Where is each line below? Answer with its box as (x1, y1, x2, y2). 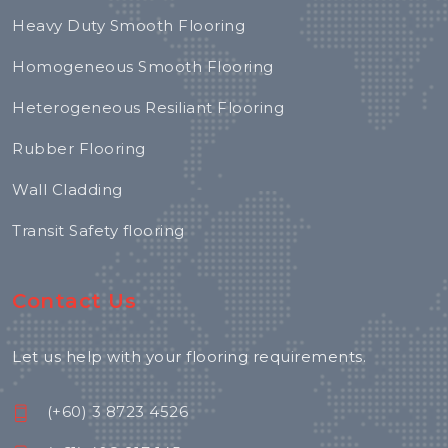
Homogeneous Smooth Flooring (12, 56, 274, 76)
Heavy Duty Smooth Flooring (12, 15, 245, 35)
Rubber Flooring (12, 138, 146, 158)
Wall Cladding (12, 179, 123, 199)
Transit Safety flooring (12, 220, 185, 240)
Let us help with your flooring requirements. (12, 346, 366, 366)
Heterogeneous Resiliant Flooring (12, 97, 284, 117)
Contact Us (12, 289, 136, 314)
